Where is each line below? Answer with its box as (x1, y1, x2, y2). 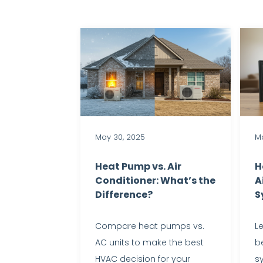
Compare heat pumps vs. (95, 220, 204, 232)
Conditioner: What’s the (95, 174, 215, 188)
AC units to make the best (95, 237, 204, 249)
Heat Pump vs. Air (95, 160, 181, 174)
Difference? (95, 188, 153, 202)
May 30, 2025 (95, 131, 145, 143)
